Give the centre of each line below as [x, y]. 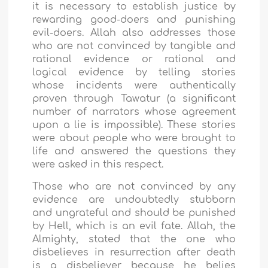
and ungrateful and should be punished [134, 213]
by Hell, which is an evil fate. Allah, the [134, 226]
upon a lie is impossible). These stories [134, 125]
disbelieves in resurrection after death [134, 252]
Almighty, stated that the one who [134, 239]
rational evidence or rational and [134, 59]
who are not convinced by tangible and [134, 46]
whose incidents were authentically [134, 85]
